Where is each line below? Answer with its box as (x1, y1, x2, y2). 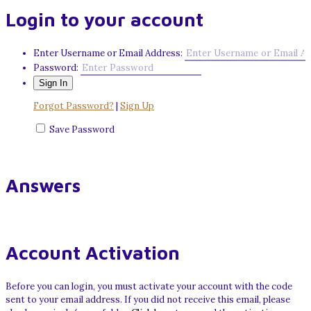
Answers (6, 174, 81, 196)
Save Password (49, 124, 115, 136)
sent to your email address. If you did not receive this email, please (6, 294, 290, 306)
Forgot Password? (33, 100, 114, 112)
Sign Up (120, 100, 154, 112)
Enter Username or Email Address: (33, 47, 183, 60)
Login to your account (6, 8, 203, 31)
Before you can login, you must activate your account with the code (6, 280, 292, 293)
